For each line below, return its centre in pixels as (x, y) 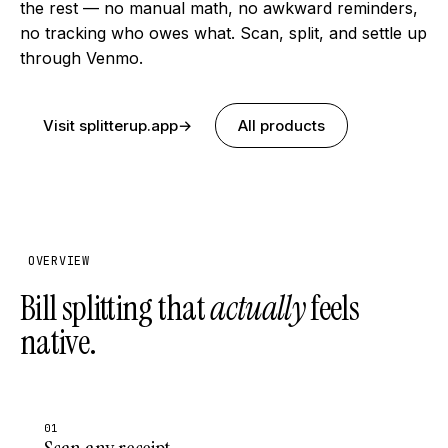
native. (58, 342)
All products (281, 125)
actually (257, 308)
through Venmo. (81, 57)
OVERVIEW (59, 260)
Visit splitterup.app (110, 125)
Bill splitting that (115, 308)
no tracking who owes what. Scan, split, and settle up (223, 32)
